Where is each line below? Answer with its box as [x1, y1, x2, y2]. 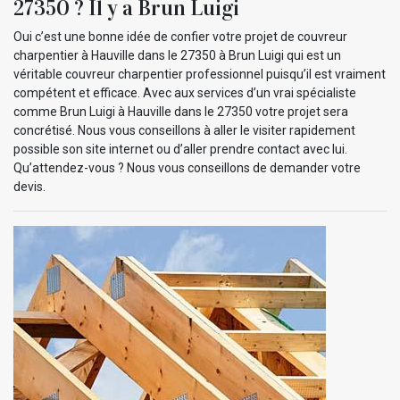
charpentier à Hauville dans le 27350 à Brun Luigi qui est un [13, 47, 341, 62]
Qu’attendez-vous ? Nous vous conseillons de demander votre [13, 160, 361, 175]
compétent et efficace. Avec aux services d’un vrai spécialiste [13, 85, 356, 100]
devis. [13, 179, 46, 194]
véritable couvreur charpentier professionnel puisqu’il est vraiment [13, 66, 386, 81]
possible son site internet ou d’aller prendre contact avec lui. [13, 141, 347, 156]
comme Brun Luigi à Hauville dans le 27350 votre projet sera [13, 104, 348, 119]
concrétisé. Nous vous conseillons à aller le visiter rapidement [13, 122, 355, 137]
